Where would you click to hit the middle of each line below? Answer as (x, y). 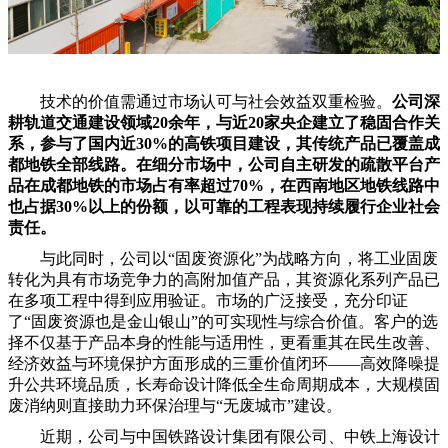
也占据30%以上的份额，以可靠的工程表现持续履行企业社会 (224, 207)
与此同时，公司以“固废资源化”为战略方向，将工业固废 (239, 259)
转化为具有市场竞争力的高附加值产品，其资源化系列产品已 (224, 280)
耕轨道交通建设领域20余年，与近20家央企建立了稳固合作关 (224, 123)
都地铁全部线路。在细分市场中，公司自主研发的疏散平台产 (224, 165)
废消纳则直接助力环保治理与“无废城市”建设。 (175, 406)
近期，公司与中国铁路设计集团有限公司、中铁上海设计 (240, 437)
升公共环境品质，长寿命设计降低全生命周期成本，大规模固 (224, 385)
